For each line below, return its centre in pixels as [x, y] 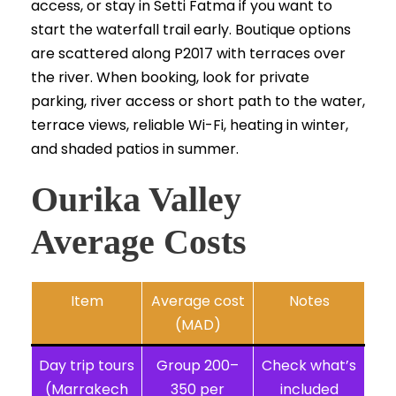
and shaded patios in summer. [135, 149]
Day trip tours [87, 366]
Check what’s [309, 366]
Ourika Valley [136, 200]
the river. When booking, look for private [170, 78]
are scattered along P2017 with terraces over [188, 54]
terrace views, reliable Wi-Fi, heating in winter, [190, 126]
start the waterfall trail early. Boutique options [191, 30]
